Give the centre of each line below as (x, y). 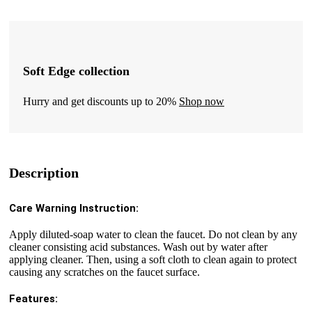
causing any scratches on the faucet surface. (104, 272)
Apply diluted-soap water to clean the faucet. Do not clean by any (153, 235)
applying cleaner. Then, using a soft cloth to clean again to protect (153, 260)
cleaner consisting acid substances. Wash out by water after (138, 247)
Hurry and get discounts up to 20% (101, 101)
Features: (33, 299)
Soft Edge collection (76, 71)
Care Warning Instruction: (74, 209)
